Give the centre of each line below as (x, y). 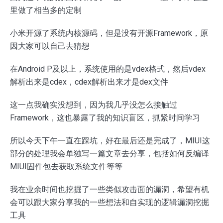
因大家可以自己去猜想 (50, 46)
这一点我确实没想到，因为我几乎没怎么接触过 (94, 105)
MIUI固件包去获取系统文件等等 (66, 167)
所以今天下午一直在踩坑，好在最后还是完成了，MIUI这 (110, 141)
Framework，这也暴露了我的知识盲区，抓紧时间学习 (105, 118)
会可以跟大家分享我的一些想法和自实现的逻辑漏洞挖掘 (110, 203)
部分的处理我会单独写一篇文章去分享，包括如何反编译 (110, 154)
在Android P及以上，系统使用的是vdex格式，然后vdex (108, 69)
